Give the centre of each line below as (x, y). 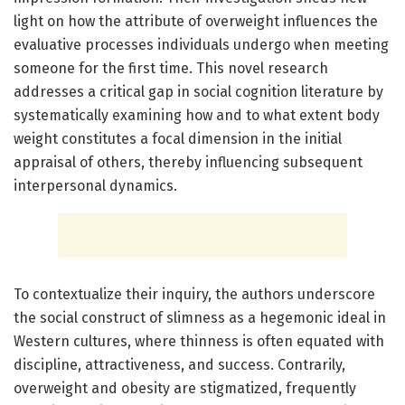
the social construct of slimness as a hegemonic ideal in (200, 317)
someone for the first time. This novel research (171, 68)
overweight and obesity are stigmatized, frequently (185, 388)
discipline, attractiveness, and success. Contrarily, (179, 364)
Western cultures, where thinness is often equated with (199, 341)
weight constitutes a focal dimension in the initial (178, 138)
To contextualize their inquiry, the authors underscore (194, 294)
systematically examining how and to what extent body (197, 115)
